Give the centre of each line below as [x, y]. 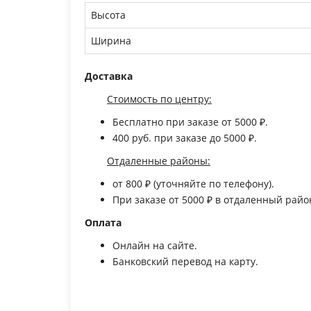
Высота [108, 15]
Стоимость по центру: [159, 99]
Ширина [111, 40]
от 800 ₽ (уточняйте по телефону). [193, 183]
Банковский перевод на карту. [185, 261]
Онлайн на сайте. [155, 245]
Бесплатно [138, 121]
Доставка [109, 76]
